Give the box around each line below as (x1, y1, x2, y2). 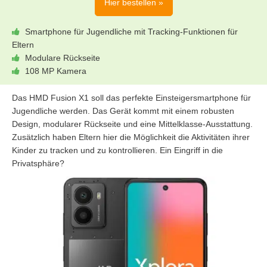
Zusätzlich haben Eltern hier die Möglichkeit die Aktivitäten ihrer (12, 132, 250, 142)
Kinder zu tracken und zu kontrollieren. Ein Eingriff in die (12, 145, 223, 156)
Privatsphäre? (12, 159, 64, 169)
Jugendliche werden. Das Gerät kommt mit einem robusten (12, 106, 234, 116)
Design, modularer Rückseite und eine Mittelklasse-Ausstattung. (12, 119, 253, 129)
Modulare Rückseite (25, 53, 100, 63)
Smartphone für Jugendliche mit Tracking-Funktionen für (25, 27, 238, 37)
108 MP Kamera (25, 66, 86, 76)
